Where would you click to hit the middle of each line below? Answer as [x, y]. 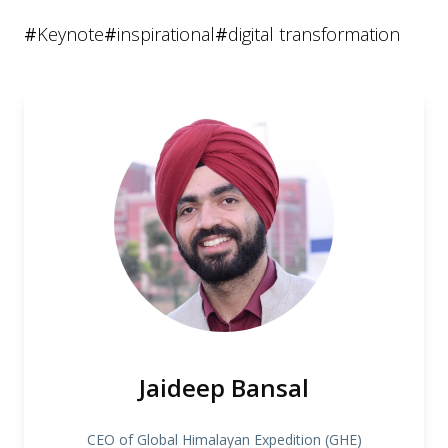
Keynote [70, 33]
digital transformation [314, 33]
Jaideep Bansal [224, 387]
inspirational [166, 33]
